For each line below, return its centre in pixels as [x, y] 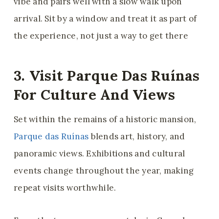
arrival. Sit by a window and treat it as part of [105, 19]
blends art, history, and [137, 137]
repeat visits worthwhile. [66, 188]
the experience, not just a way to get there [101, 36]
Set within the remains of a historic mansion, [105, 120]
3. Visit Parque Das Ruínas [107, 75]
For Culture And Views [95, 94]
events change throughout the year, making [104, 171]
